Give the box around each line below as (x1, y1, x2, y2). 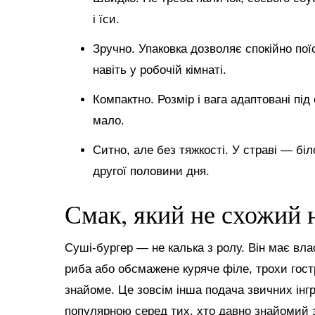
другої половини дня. (93, 164, 210, 178)
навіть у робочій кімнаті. (93, 63, 226, 77)
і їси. (93, 12, 120, 26)
